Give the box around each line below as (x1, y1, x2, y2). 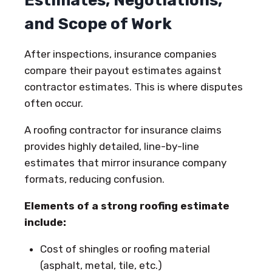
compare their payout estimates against (24, 64, 222, 77)
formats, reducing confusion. (24, 173, 165, 186)
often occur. (24, 97, 83, 110)
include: (24, 216, 66, 229)
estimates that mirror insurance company (24, 157, 226, 169)
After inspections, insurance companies (24, 48, 217, 61)
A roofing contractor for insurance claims (24, 124, 222, 137)
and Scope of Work (24, 15, 172, 34)
